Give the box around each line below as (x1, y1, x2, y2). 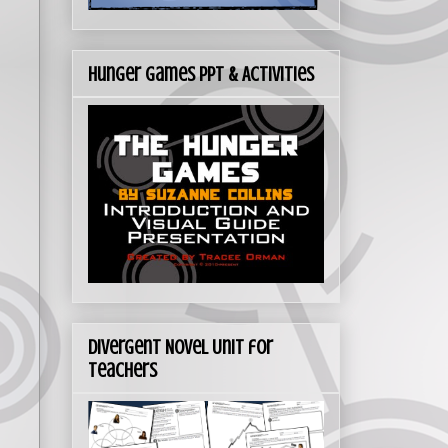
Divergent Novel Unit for (88, 336, 273, 360)
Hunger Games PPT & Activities (88, 63, 314, 87)
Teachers (88, 359, 157, 383)
